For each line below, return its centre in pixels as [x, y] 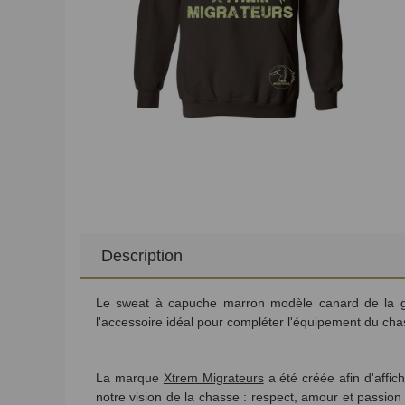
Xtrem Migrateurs [213, 377]
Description [142, 255]
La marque [130, 377]
